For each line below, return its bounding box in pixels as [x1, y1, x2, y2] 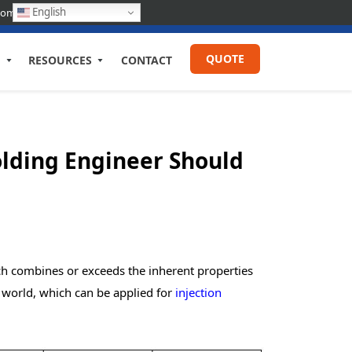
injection [175, 284, 222, 301]
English [30, 4, 67, 19]
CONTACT [121, 53, 173, 68]
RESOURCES [28, 53, 93, 68]
